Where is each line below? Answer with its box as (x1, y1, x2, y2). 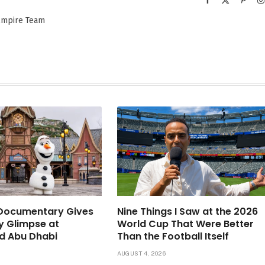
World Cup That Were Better (117, 216, 254, 231)
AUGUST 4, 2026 (117, 249, 166, 257)
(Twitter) (229, 7, 259, 16)
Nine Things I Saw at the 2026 (117, 204, 258, 218)
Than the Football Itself (117, 229, 229, 243)
